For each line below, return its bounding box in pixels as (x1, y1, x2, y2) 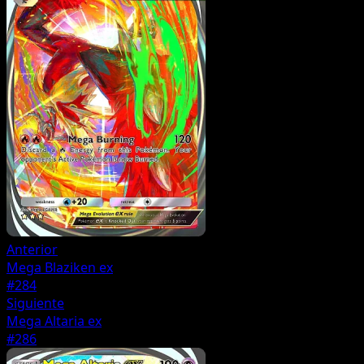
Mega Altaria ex (6, 312, 102, 331)
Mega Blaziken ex (6, 258, 113, 277)
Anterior (6, 240, 58, 259)
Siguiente (6, 294, 64, 313)
